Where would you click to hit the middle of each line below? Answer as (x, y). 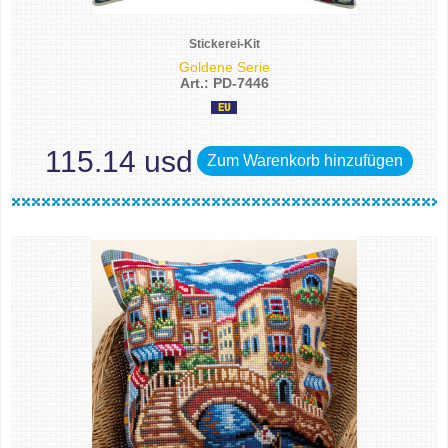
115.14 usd (119, 161)
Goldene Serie (224, 67)
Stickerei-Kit (224, 44)
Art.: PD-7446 (224, 83)
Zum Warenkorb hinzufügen (305, 160)
